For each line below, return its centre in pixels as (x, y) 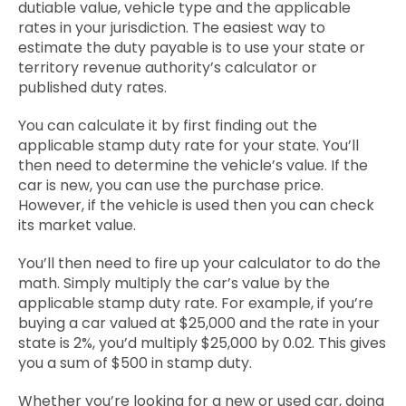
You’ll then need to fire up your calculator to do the (199, 263)
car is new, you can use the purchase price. (171, 185)
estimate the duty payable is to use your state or (192, 48)
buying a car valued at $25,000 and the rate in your (199, 323)
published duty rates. (92, 87)
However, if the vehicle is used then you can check (196, 205)
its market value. (77, 225)
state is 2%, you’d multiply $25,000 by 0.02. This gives (202, 343)
